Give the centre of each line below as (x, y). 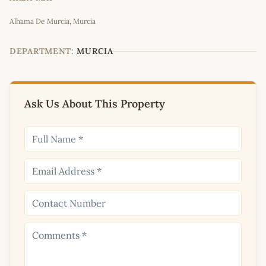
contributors (234, 8)
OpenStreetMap (188, 8)
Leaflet (138, 8)
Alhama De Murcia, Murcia (53, 21)
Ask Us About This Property (95, 104)
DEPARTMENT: (42, 51)
